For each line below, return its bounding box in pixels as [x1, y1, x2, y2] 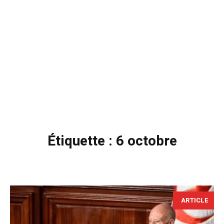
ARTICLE [181, 195, 208, 205]
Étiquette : [47, 130, 116, 151]
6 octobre [115, 130, 177, 151]
